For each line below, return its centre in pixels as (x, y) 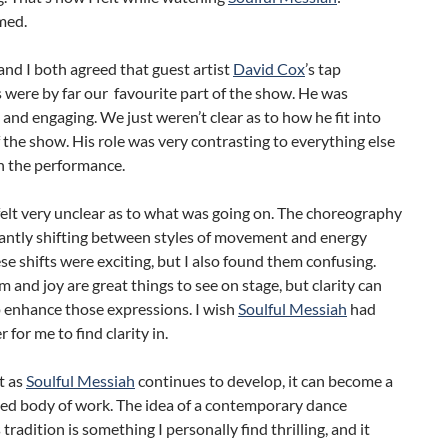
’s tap (323, 68)
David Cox (269, 68)
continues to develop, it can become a (264, 380)
